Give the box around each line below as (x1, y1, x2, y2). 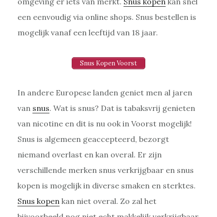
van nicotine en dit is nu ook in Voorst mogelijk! (17, 119, 192, 129)
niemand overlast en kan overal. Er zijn (17, 150, 162, 160)
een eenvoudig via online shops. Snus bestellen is (17, 12, 196, 22)
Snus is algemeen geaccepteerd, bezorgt (17, 134, 169, 144)
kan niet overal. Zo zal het (59, 196, 156, 206)
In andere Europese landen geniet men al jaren (17, 88, 192, 98)
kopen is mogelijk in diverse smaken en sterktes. (17, 181, 196, 191)
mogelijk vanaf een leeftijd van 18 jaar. (17, 28, 158, 38)
